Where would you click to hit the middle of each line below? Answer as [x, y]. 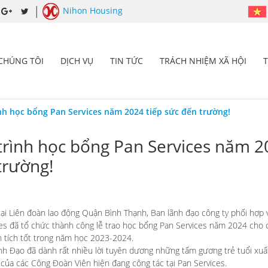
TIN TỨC [127, 60]
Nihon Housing [93, 10]
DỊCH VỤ [77, 60]
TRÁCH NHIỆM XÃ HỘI [203, 60]
